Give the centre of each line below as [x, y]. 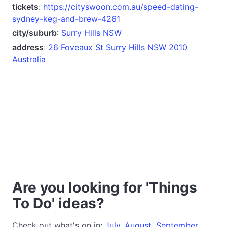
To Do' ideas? [58, 203]
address [28, 47]
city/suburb [34, 33]
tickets [25, 6]
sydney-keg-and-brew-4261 [66, 18]
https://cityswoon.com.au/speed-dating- [121, 6]
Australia [29, 59]
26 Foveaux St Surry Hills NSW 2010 [118, 47]
